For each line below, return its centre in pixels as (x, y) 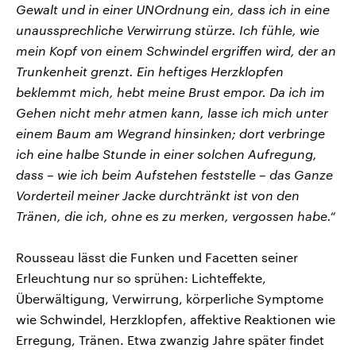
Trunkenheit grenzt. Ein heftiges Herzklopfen (150, 71)
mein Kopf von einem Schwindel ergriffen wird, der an (176, 50)
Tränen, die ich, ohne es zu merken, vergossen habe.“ (176, 215)
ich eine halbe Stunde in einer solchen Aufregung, (166, 153)
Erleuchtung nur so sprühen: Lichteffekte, (141, 277)
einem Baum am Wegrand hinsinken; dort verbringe (170, 133)
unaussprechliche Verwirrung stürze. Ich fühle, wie (168, 29)
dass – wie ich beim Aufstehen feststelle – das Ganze (174, 174)
